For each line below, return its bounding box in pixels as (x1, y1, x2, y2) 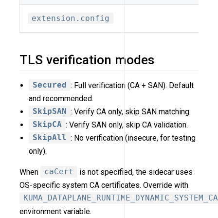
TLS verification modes (19, 52, 154, 67)
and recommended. (29, 93, 94, 103)
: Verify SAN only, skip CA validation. (66, 120, 188, 129)
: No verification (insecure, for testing (71, 133, 196, 143)
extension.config (32, 13, 109, 23)
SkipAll (33, 133, 67, 143)
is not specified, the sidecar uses (77, 167, 193, 177)
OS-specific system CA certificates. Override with (19, 180, 188, 190)
